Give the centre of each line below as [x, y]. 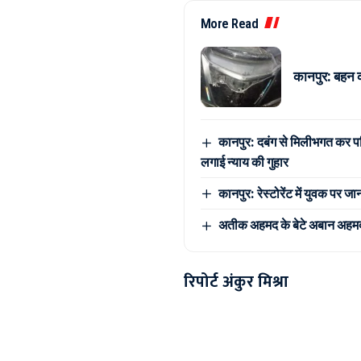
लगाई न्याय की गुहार [244, 162]
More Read [229, 23]
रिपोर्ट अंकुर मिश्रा [236, 282]
